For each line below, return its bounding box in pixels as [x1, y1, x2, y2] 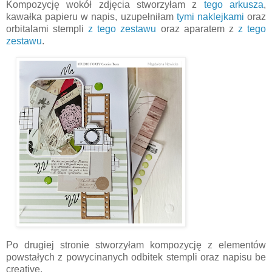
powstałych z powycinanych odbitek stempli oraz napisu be [6, 252, 266, 263]
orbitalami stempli [6, 23, 89, 34]
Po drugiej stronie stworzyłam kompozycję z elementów [6, 240, 266, 251]
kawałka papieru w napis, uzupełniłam [6, 11, 177, 22]
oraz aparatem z [156, 23, 238, 34]
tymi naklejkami [176, 11, 244, 22]
